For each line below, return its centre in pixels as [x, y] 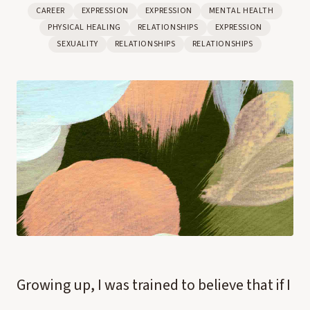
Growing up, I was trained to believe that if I [154, 285]
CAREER [51, 11]
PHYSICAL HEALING [84, 27]
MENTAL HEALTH [241, 11]
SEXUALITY [77, 44]
